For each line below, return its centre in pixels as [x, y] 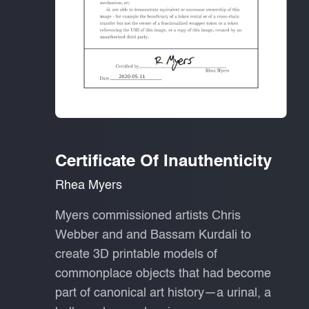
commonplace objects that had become [163, 273]
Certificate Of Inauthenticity [163, 162]
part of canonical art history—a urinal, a [163, 293]
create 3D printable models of [136, 254]
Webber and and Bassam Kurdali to [153, 235]
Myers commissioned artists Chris [148, 216]
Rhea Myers [89, 185]
